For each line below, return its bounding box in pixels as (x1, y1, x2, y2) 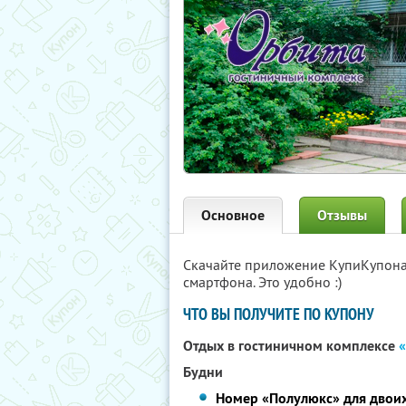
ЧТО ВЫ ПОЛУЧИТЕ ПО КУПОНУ (183, 304, 374, 324)
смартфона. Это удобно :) (183, 273, 342, 291)
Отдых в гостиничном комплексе (183, 336, 399, 355)
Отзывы (317, 206, 367, 225)
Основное (201, 206, 265, 225)
